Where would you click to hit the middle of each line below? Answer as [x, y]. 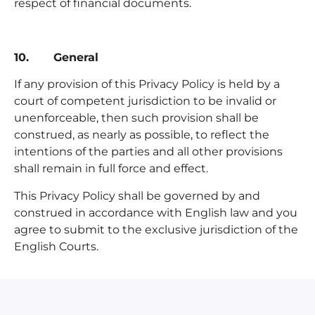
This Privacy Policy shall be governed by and [137, 195]
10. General [56, 58]
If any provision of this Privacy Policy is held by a [147, 84]
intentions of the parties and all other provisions [148, 152]
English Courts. [56, 246]
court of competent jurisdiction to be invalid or [145, 101]
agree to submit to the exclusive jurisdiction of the [156, 229]
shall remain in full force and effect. [114, 169]
